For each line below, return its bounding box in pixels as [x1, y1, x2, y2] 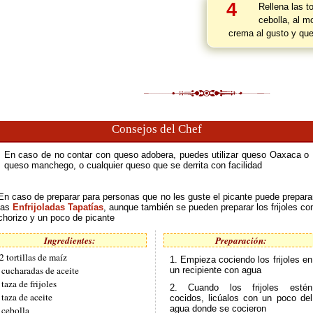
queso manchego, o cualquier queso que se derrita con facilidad [3, 160, 262, 170]
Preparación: [215, 234, 267, 247]
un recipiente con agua [169, 265, 261, 275]
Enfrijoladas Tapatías [13, 202, 103, 212]
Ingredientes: [43, 234, 95, 247]
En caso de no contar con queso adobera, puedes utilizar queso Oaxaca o [3, 150, 310, 160]
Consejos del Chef [111, 122, 202, 136]
